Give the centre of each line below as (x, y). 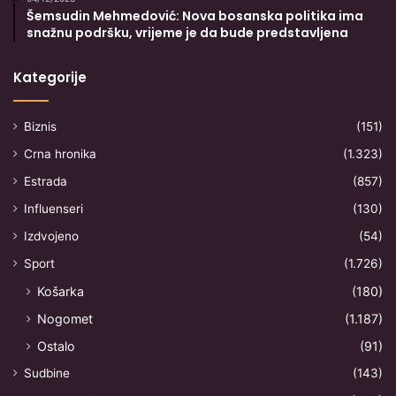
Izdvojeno (51, 236)
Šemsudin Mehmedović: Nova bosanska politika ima (195, 15)
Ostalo (56, 346)
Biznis (40, 126)
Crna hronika (60, 153)
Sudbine (47, 373)
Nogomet (65, 318)
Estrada (46, 181)
